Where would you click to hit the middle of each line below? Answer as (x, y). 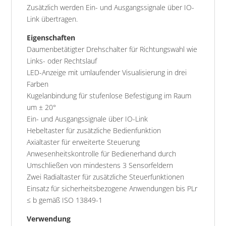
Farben (38, 84)
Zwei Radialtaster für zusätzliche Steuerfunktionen (106, 177)
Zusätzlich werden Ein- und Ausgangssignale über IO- (111, 8)
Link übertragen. (52, 19)
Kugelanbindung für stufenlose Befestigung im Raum (109, 96)
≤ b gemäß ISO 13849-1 (65, 200)
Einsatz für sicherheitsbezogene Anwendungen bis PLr (112, 189)
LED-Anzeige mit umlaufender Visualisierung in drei (107, 73)
